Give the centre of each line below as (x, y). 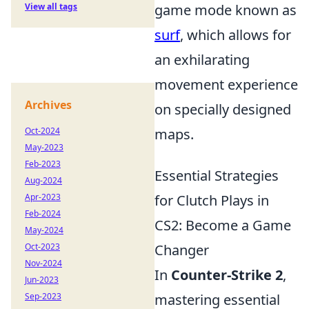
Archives (48, 105)
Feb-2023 (43, 164)
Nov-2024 (43, 263)
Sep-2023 (43, 296)
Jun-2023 (42, 280)
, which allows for (236, 35)
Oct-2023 (42, 247)
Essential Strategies (217, 176)
